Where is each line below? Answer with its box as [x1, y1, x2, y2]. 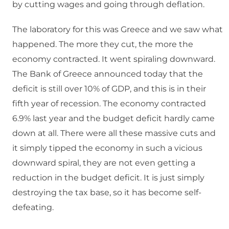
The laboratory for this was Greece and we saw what [12, 25, 223, 35]
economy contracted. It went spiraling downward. [12, 54, 215, 64]
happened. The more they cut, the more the [12, 39, 193, 50]
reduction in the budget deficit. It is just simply [12, 173, 204, 183]
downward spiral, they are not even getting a [12, 158, 195, 168]
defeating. [12, 202, 54, 213]
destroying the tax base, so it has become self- [12, 188, 201, 198]
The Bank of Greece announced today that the [12, 69, 203, 79]
